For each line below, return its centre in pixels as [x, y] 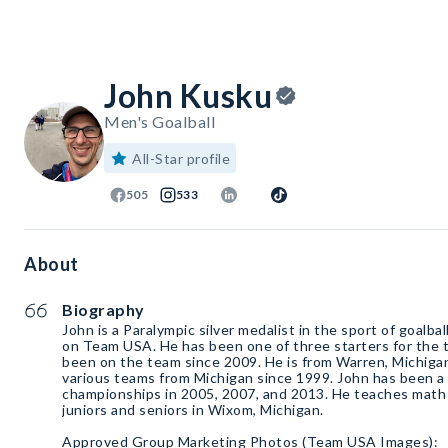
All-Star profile [181, 159]
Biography [103, 310]
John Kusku [188, 96]
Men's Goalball [159, 122]
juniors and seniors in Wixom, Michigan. [194, 410]
